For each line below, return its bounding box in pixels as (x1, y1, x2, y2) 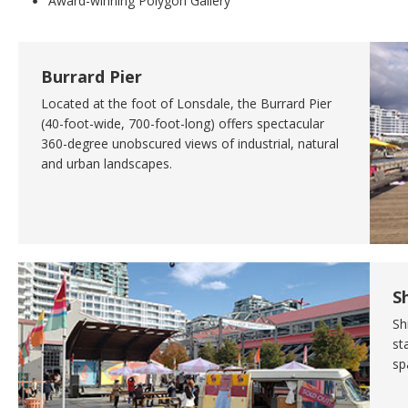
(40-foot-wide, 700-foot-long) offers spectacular (41, 114, 324, 132)
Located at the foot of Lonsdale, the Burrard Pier (41, 94, 331, 112)
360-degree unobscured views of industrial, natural (41, 134, 339, 152)
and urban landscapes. (41, 154, 172, 172)
